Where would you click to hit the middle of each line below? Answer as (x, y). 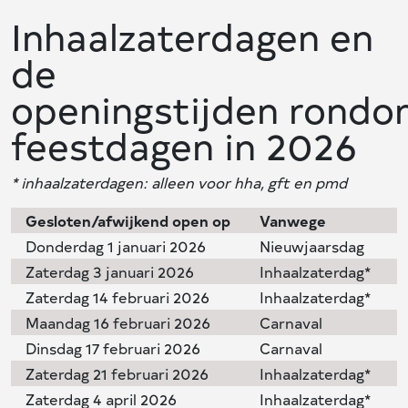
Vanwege (293, 220)
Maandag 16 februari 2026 (118, 322)
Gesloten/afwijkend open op (128, 220)
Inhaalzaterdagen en (192, 36)
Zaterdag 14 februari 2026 (117, 296)
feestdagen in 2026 (184, 145)
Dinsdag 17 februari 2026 (113, 347)
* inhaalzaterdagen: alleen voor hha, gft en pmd (179, 182)
